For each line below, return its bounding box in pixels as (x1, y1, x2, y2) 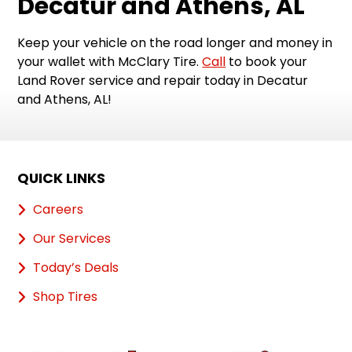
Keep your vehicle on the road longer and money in (17, 34, 333, 53)
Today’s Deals (33, 258, 119, 277)
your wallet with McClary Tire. (17, 53, 203, 71)
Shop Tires (33, 288, 98, 306)
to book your (225, 53, 308, 71)
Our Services (33, 229, 112, 248)
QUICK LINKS (17, 169, 106, 189)
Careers (33, 200, 84, 219)
